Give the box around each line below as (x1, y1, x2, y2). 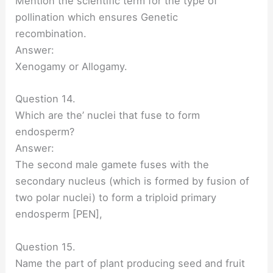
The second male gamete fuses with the (15, 158, 210, 171)
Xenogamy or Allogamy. (15, 60, 128, 73)
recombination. (15, 27, 87, 40)
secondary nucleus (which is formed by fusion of (15, 175, 250, 188)
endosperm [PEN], (15, 208, 103, 221)
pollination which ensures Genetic (15, 11, 179, 23)
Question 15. (15, 240, 76, 253)
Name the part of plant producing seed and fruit (15, 257, 246, 269)
